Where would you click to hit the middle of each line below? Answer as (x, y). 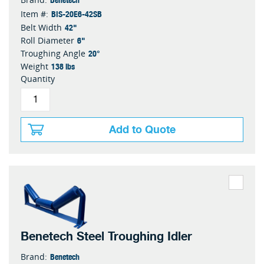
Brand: (34, 257)
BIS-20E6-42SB (77, 14)
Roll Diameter (47, 41)
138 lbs (63, 66)
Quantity (38, 79)
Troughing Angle (53, 54)
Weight (34, 67)
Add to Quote (142, 130)
